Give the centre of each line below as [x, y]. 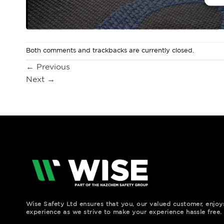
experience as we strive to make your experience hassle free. [124, 211]
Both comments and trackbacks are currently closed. [110, 50]
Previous [52, 67]
